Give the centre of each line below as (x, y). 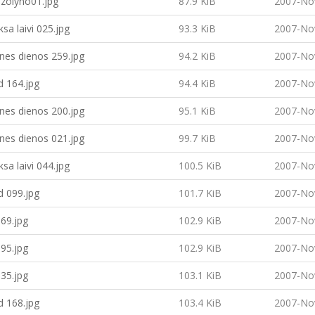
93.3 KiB (197, 28)
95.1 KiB (197, 111)
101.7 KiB (200, 193)
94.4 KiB (197, 83)
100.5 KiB (200, 166)
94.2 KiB (197, 56)
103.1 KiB (200, 275)
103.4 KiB (200, 303)
